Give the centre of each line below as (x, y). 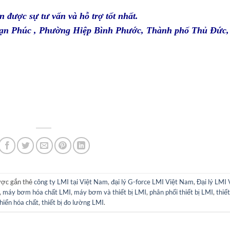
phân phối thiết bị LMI (181, 192)
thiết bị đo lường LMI (73, 203)
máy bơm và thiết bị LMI (110, 192)
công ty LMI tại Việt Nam (71, 182)
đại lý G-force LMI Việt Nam (152, 182)
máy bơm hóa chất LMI (37, 192)
